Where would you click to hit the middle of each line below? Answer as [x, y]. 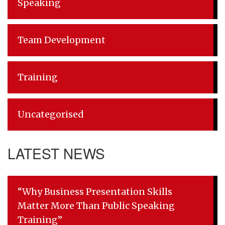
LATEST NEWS [56, 153]
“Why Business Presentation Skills [95, 192]
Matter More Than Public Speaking [96, 206]
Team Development [62, 40]
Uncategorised [50, 114]
